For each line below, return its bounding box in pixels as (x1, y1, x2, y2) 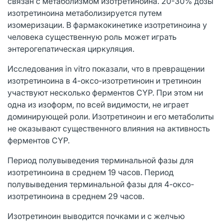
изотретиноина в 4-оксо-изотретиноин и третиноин (7, 75, 201, 86)
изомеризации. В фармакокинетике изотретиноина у (7, 19, 207, 30)
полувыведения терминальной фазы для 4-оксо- (7, 179, 194, 189)
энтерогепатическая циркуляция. (7, 43, 134, 54)
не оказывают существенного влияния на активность (7, 123, 210, 133)
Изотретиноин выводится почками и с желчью (7, 211, 185, 221)
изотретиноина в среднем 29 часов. (7, 191, 144, 201)
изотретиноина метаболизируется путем (7, 7, 162, 18)
